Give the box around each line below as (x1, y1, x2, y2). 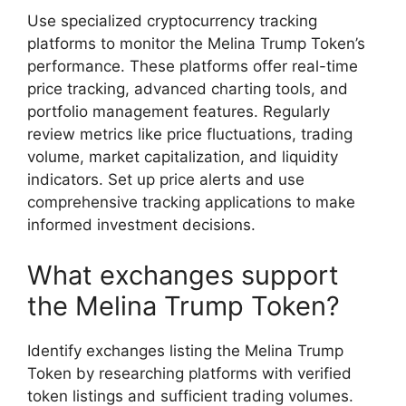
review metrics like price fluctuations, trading (27, 125, 353, 144)
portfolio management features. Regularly (27, 102, 330, 121)
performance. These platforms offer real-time (27, 57, 358, 76)
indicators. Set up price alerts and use (27, 170, 304, 189)
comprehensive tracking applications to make (27, 193, 355, 212)
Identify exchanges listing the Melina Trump (27, 341, 343, 360)
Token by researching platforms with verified (27, 363, 352, 382)
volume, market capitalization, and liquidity (27, 148, 338, 167)
